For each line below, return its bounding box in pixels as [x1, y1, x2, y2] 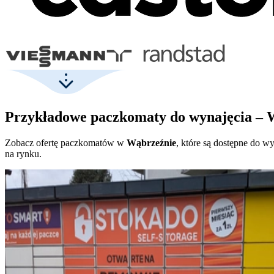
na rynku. [5, 148, 42, 159]
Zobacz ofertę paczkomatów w [5, 137, 127, 148]
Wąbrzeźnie [127, 137, 176, 148]
